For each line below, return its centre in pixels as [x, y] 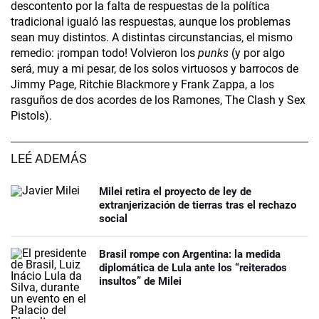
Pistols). [31, 116]
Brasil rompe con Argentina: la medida [190, 255]
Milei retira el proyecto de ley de [175, 192]
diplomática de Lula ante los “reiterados [193, 268]
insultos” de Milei [140, 282]
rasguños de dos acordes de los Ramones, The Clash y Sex [158, 100]
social [113, 219]
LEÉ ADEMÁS [49, 159]
